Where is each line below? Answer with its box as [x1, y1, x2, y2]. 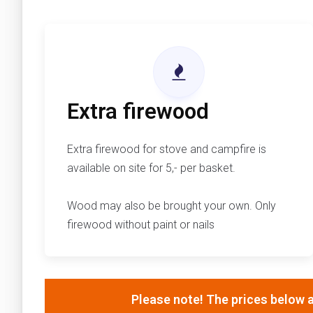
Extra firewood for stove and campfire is [67, 143, 266, 156]
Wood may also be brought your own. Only [67, 199, 276, 213]
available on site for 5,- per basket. [67, 161, 235, 175]
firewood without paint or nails [67, 218, 214, 232]
